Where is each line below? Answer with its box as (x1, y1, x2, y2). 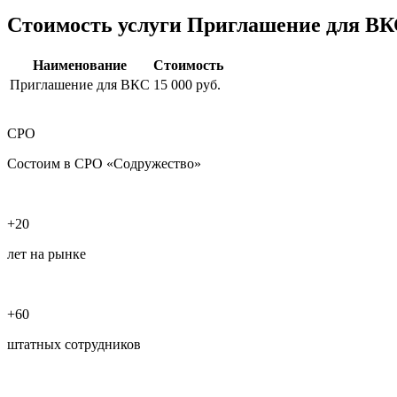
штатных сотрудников (7, 336, 141, 352)
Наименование (33, 57, 127, 73)
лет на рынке (7, 245, 86, 261)
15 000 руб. (153, 76, 221, 92)
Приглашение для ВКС (10, 76, 150, 92)
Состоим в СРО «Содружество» (7, 155, 201, 171)
